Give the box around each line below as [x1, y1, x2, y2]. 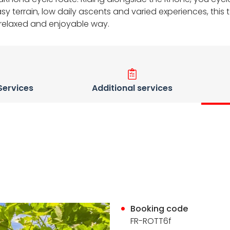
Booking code [130, 203, 188, 215]
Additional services [91, 82, 172, 94]
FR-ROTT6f [130, 215, 172, 227]
